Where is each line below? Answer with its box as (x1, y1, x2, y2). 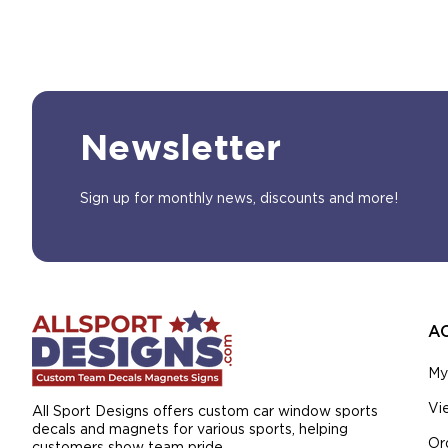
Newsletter (80, 134, 282, 166)
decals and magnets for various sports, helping (32, 423, 348, 437)
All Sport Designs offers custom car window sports (32, 405, 378, 419)
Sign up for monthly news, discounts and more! (80, 192, 398, 206)
